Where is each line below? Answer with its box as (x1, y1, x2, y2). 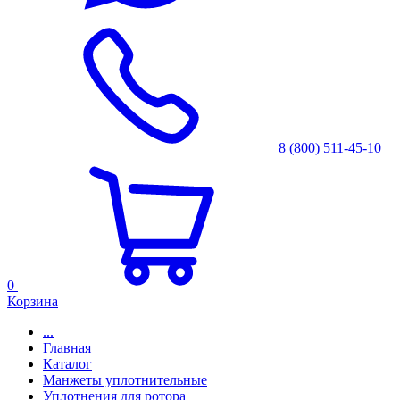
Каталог (43, 356, 92, 371)
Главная (43, 340, 91, 355)
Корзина (7, 294, 58, 309)
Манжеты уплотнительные (43, 372, 207, 387)
